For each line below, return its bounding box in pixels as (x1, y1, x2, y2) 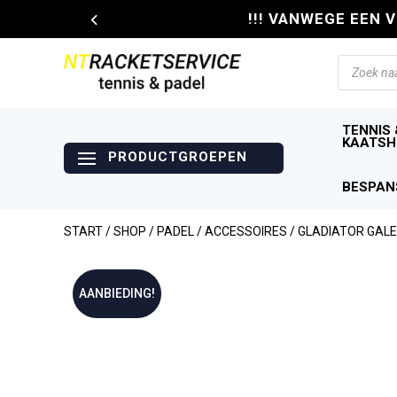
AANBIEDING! (79, 285, 155, 300)
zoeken (337, 66, 383, 84)
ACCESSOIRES (205, 223, 287, 238)
